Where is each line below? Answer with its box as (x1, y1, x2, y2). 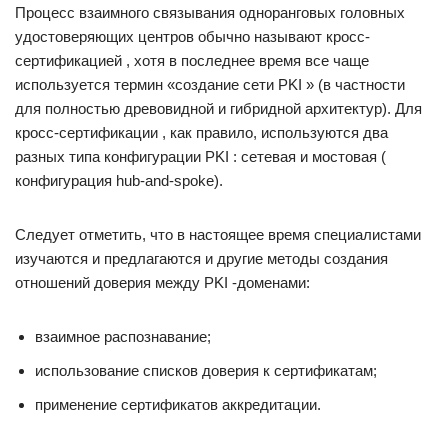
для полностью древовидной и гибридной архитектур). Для (15, 100, 422, 117)
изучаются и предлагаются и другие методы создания (15, 250, 388, 267)
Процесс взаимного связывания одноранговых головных (15, 4, 405, 21)
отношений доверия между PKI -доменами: (15, 274, 310, 291)
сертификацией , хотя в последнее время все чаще (15, 52, 369, 69)
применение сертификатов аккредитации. (35, 396, 321, 413)
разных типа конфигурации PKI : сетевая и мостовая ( (15, 148, 386, 165)
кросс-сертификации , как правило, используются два (15, 124, 388, 141)
